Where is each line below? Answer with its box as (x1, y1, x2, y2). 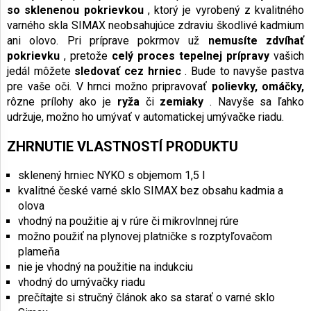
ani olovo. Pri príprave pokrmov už (7, 34, 208, 48)
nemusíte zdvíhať (208, 34, 305, 48)
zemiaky (160, 95, 204, 109)
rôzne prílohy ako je (7, 95, 117, 109)
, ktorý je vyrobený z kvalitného (143, 3, 304, 17)
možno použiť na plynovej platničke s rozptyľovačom (18, 230, 272, 244)
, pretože (60, 49, 112, 63)
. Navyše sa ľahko (203, 95, 305, 109)
